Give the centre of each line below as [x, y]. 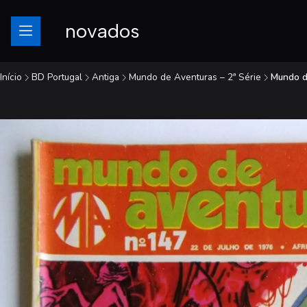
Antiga [106, 77]
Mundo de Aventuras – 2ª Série [195, 77]
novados [103, 31]
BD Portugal [57, 77]
